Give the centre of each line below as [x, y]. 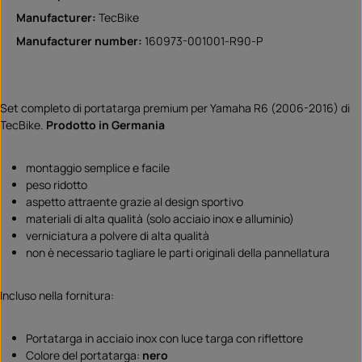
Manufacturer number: [80, 40]
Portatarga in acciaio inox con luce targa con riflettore [164, 338]
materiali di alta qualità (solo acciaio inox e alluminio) [160, 218]
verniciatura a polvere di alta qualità [118, 235]
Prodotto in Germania [105, 124]
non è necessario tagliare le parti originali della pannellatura [178, 252]
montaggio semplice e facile [98, 167]
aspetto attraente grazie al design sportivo [135, 201]
